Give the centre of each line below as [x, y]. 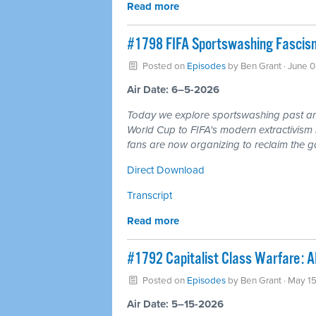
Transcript [150, 195]
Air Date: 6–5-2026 [173, 90]
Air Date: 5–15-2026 [175, 304]
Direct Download [166, 170]
